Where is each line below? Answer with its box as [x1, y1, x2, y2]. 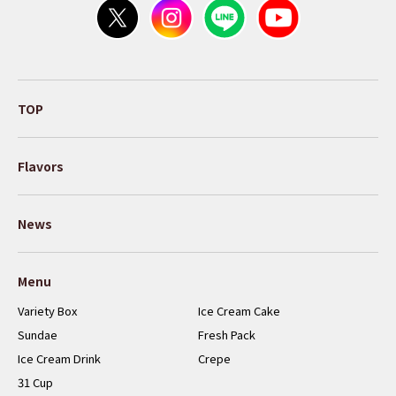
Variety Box [18, 301, 77, 319]
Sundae [18, 325, 57, 343]
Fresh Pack [198, 325, 255, 343]
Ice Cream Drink [18, 349, 101, 367]
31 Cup [18, 373, 53, 391]
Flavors [18, 156, 64, 175]
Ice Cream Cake [198, 301, 280, 319]
